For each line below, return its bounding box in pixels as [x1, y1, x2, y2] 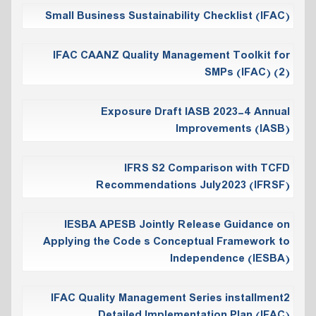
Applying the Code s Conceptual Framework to [43, 233, 290, 250]
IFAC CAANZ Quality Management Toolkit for [53, 47, 290, 64]
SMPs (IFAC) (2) [205, 63, 290, 81]
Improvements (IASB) [176, 120, 290, 138]
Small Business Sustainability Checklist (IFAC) [45, 7, 290, 25]
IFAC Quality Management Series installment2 [51, 289, 290, 307]
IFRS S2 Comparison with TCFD [124, 159, 290, 177]
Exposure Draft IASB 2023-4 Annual [101, 103, 290, 121]
